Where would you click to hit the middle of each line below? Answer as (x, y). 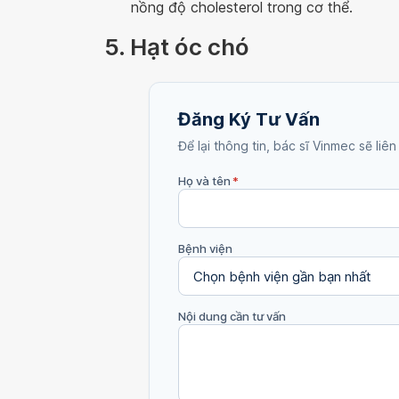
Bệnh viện (205, 248)
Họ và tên (204, 181)
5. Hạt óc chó (177, 47)
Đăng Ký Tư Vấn (249, 119)
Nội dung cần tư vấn (232, 316)
